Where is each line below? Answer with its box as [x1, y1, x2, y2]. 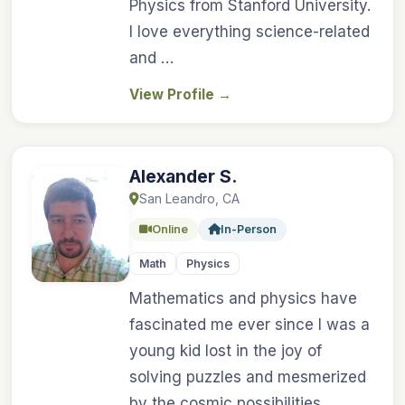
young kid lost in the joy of [129, 342, 322, 360]
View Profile [129, 86, 218, 103]
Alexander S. [129, 165, 237, 187]
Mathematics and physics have [129, 289, 357, 307]
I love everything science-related [129, 23, 370, 41]
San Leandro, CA [139, 191, 240, 206]
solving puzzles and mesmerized [129, 368, 366, 386]
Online [152, 222, 188, 236]
